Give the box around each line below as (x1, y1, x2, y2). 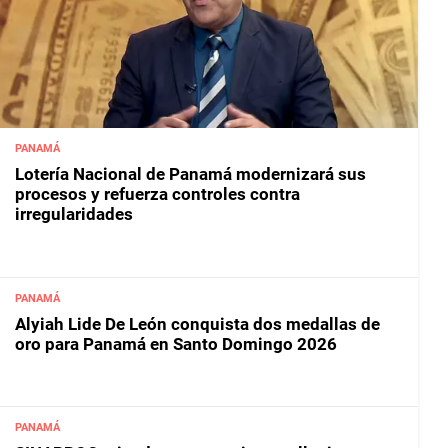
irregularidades (15, 204, 133, 225)
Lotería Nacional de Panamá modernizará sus (15, 164, 366, 185)
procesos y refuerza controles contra (15, 184, 300, 205)
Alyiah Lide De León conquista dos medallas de (15, 313, 380, 334)
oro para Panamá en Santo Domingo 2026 (15, 333, 337, 354)
